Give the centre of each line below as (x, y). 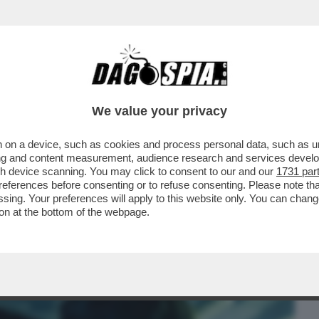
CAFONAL (109, 90)
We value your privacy (159, 111)
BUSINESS (37, 90)
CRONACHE (183, 90)
